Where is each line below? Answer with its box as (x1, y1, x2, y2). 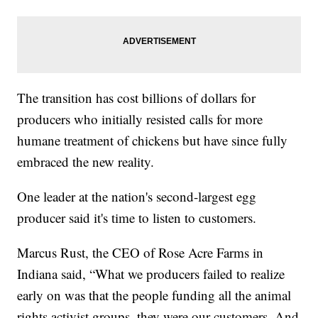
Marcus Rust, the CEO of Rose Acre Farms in (17, 243, 264, 262)
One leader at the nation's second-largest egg (17, 187, 257, 206)
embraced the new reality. (17, 153, 155, 171)
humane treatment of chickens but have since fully (17, 131, 288, 150)
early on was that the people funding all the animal (17, 286, 292, 305)
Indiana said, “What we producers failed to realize (17, 265, 285, 283)
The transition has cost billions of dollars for (17, 89, 256, 107)
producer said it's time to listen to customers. (17, 209, 257, 227)
